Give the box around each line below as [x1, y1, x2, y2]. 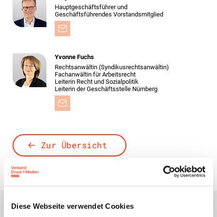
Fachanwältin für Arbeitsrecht [54, 70, 136, 78]
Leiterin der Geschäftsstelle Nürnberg [54, 85, 157, 93]
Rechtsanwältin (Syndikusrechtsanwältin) [54, 63, 169, 71]
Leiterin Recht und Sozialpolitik [54, 77, 139, 85]
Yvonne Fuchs [54, 53, 94, 61]
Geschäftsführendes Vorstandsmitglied [54, 10, 163, 18]
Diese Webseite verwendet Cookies [11, 201, 134, 210]
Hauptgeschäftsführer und [54, 3, 127, 11]
